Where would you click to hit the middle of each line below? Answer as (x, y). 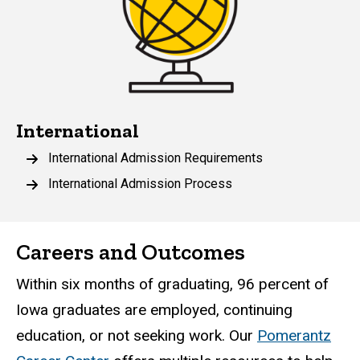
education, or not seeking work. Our (137, 335)
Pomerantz (294, 335)
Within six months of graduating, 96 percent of (172, 284)
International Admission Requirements (155, 157)
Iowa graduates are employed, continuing (154, 309)
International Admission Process (140, 183)
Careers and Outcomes (131, 252)
